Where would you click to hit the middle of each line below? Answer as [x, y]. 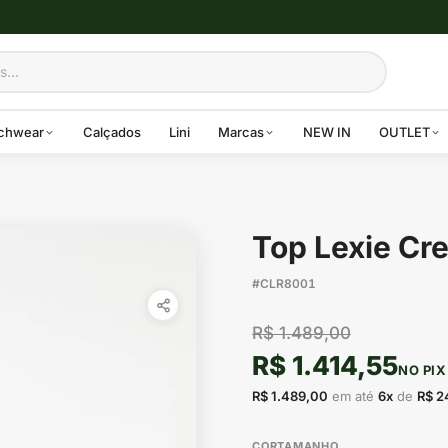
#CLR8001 [284, 283]
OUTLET [404, 131]
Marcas [241, 131]
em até [353, 396]
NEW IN [327, 131]
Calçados [112, 131]
